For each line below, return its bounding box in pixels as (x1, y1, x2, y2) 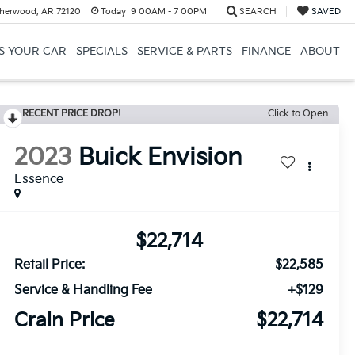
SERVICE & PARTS (136, 44, 232, 58)
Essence (14, 172, 64, 188)
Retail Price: (14, 258, 86, 273)
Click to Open (268, 108, 328, 120)
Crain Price (14, 309, 116, 333)
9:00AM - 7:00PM (128, 6, 207, 17)
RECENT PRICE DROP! (22, 108, 122, 120)
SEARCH (239, 6, 277, 17)
